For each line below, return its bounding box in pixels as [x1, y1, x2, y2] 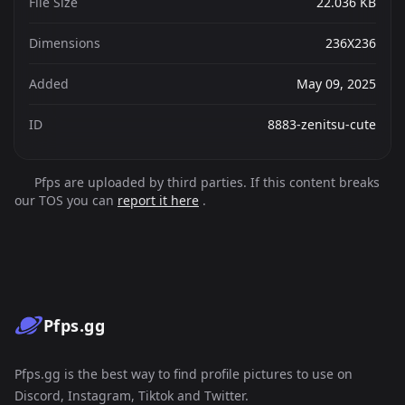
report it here [118, 192, 199, 209]
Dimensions [29, 34, 100, 52]
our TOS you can [14, 192, 118, 209]
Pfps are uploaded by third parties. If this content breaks [30, 174, 380, 191]
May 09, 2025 [297, 75, 376, 92]
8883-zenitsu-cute [268, 116, 376, 133]
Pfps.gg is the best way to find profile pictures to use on [14, 365, 353, 382]
